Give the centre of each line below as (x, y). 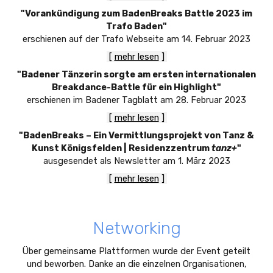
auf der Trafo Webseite (116, 39)
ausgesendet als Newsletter (101, 161)
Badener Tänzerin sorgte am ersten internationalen (139, 74)
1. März (192, 161)
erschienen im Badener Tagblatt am (101, 100)
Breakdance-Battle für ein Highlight (134, 87)
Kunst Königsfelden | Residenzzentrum (122, 148)
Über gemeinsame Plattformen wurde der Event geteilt (136, 251)
